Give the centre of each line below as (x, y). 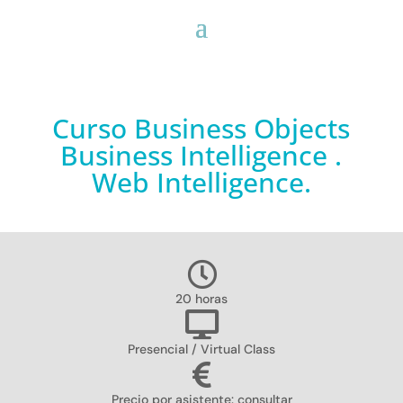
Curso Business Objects (201, 128)
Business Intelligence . (201, 155)
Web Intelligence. (201, 182)
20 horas (201, 299)
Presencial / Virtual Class (201, 349)
